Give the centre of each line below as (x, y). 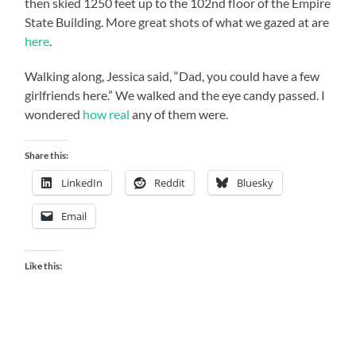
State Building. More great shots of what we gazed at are (177, 21)
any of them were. (179, 114)
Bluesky (255, 182)
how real (106, 114)
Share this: (47, 155)
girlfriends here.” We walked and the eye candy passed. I (175, 95)
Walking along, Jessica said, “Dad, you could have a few (172, 75)
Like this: (44, 265)
